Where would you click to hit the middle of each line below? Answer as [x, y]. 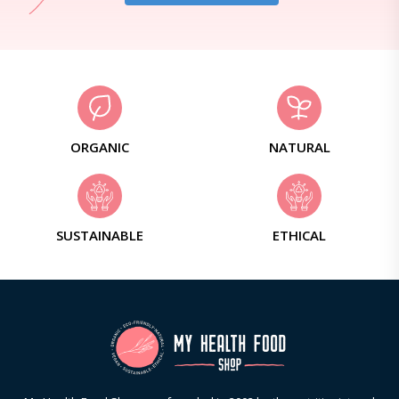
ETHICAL [299, 235]
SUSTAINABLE [100, 235]
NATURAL [299, 147]
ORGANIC [100, 147]
